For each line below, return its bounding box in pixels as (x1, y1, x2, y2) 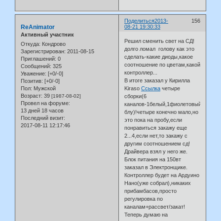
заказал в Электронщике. (124, 164, 188, 171)
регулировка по (124, 196, 163, 202)
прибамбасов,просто (124, 188, 177, 194)
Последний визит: (21, 115, 65, 121)
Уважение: (21, 71, 46, 77)
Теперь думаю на (124, 212, 168, 218)
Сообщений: (21, 63, 51, 70)
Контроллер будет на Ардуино (124, 172, 200, 179)
